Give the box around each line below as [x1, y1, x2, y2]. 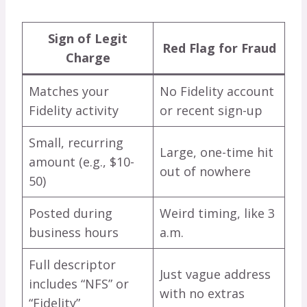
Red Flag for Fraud [162, 40, 276, 57]
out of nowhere [160, 163, 251, 180]
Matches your [29, 83, 109, 100]
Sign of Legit [48, 30, 127, 47]
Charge [65, 49, 110, 66]
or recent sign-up [160, 102, 262, 119]
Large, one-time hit [160, 144, 273, 161]
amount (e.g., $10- [29, 153, 134, 171]
